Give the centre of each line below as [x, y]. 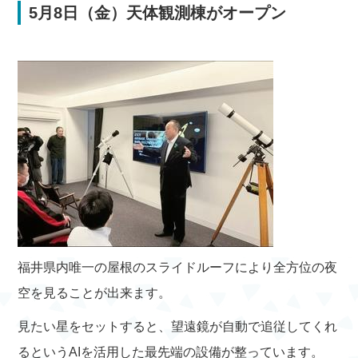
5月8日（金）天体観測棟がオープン [158, 13]
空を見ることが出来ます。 [95, 293]
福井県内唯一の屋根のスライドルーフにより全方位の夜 [178, 267]
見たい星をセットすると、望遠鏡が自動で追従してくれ [178, 326]
